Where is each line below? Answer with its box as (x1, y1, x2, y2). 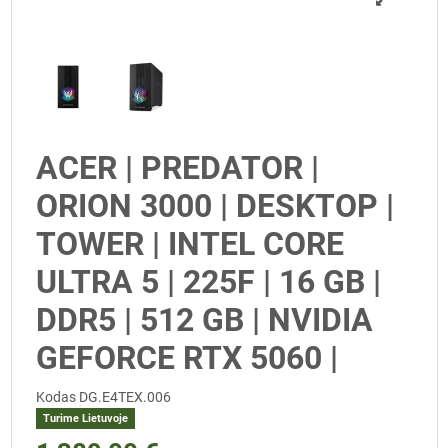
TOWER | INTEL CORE (36, 225, 344, 264)
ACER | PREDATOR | (36, 149, 319, 188)
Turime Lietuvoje (42, 412, 128, 426)
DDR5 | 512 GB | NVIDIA (36, 301, 373, 340)
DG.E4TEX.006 (79, 389, 171, 406)
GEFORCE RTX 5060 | (36, 339, 338, 378)
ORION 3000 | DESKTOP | (36, 187, 394, 226)
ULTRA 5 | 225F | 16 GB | (36, 263, 381, 302)
